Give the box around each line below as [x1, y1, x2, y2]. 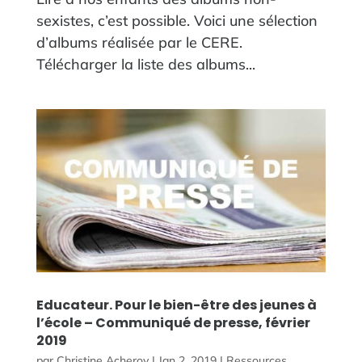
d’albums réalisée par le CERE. [36, 32, 242, 52]
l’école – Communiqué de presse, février [36, 313, 310, 332]
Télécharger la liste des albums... [36, 54, 255, 74]
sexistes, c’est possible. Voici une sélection [36, 11, 318, 30]
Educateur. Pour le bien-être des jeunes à [36, 295, 317, 314]
